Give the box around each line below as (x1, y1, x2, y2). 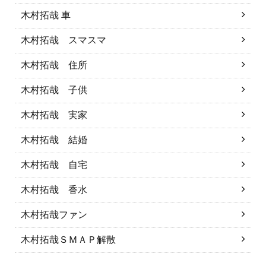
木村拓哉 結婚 (21, 135, 87, 145)
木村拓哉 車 (21, 10, 71, 20)
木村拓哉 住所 (21, 60, 87, 70)
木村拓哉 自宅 (21, 160, 87, 170)
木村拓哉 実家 (21, 110, 87, 120)
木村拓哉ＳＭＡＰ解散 (21, 235, 116, 245)
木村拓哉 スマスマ (21, 35, 106, 45)
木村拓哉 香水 (21, 185, 87, 195)
